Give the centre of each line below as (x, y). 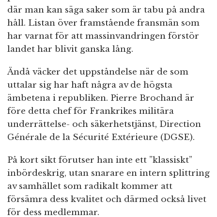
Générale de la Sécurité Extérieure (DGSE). (101, 138)
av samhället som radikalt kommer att (90, 186)
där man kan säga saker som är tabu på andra (106, 10)
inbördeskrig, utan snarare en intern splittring (108, 173)
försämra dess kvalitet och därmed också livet (107, 200)
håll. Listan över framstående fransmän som (103, 23)
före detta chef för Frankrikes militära (91, 111)
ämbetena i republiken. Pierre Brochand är (101, 98)
